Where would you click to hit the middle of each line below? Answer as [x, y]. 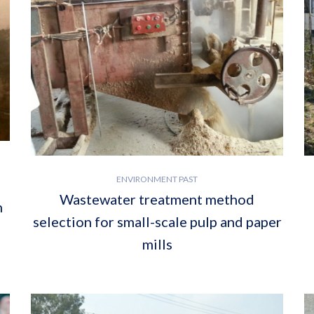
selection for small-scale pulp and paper [157, 221]
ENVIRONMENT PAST [157, 179]
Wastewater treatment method [157, 199]
